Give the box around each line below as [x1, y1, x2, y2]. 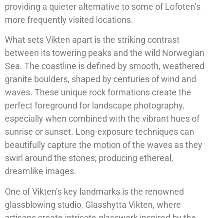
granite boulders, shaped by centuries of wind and [5, 74, 196, 85]
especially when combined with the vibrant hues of [5, 113, 200, 124]
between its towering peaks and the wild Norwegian [5, 48, 204, 58]
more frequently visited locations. [5, 15, 133, 25]
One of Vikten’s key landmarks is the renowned [5, 186, 184, 197]
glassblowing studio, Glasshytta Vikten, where [5, 199, 181, 210]
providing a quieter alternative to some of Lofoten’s [5, 1, 200, 12]
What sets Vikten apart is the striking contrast [5, 35, 180, 45]
